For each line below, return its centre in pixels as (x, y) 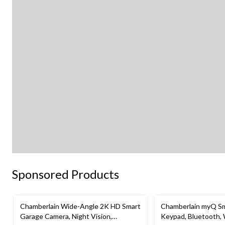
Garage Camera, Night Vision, (66, 216)
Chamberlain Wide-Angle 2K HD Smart (80, 206)
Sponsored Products (66, 174)
